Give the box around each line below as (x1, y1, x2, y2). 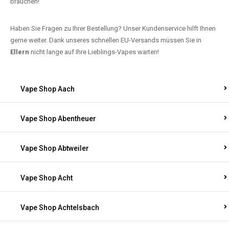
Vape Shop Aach (20, 85, 75, 93)
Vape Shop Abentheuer (20, 114, 96, 123)
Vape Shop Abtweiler (20, 144, 89, 152)
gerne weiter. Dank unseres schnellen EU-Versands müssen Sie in (10, 36, 201, 44)
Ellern (10, 48, 29, 56)
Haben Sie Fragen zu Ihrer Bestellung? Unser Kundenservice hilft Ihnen (10, 25, 216, 32)
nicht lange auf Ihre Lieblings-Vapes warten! (29, 48, 159, 56)
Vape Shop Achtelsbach (20, 203, 99, 212)
